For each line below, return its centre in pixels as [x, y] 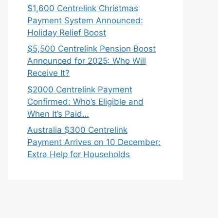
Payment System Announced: [85, 20]
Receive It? [48, 73]
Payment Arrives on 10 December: [94, 142]
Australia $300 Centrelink [77, 130]
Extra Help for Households [79, 154]
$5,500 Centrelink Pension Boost [91, 49]
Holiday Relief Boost [67, 32]
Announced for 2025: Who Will [87, 61]
